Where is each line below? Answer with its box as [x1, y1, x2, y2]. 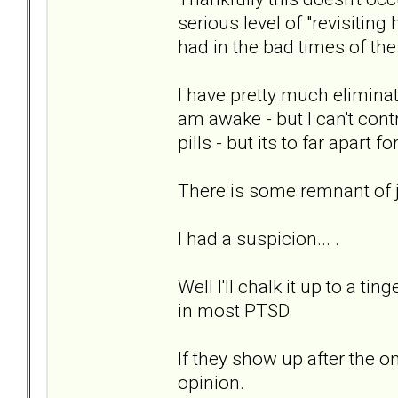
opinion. [178, 370, 244, 394]
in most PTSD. [178, 298, 293, 322]
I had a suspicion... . [178, 227, 339, 250]
